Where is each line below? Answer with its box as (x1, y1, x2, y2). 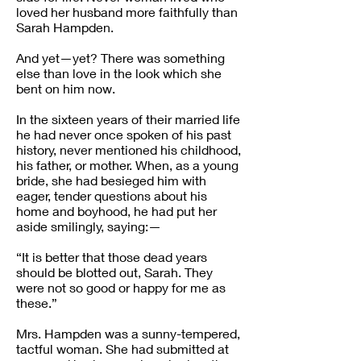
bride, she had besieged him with (16, 172, 206, 188)
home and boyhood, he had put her (16, 203, 217, 218)
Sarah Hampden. (16, 19, 114, 35)
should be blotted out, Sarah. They (16, 264, 213, 280)
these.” (16, 295, 57, 310)
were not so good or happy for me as (16, 280, 226, 295)
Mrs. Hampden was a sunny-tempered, (16, 326, 240, 341)
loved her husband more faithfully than (16, 4, 238, 19)
